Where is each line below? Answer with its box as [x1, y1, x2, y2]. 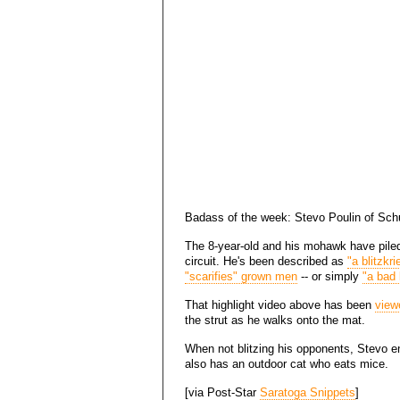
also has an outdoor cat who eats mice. [185, 357, 388, 371]
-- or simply [297, 270, 362, 283]
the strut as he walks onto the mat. [185, 313, 365, 327]
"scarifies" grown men [185, 270, 297, 283]
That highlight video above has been [185, 298, 375, 312]
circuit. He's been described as [185, 254, 347, 268]
